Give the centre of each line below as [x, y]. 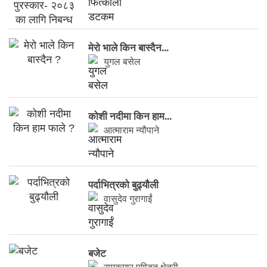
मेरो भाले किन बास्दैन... [129, 48]
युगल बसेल [122, 62]
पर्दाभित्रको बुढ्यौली [124, 185]
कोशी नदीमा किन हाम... [130, 117]
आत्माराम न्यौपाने [132, 131]
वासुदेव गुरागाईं [128, 199]
